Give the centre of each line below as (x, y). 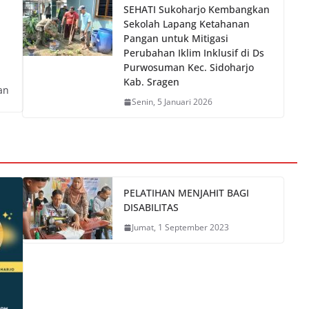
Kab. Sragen (151, 82)
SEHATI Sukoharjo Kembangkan (196, 9)
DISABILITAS (151, 207)
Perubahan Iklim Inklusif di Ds (193, 53)
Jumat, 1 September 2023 (180, 227)
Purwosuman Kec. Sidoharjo (188, 67)
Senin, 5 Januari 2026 (172, 102)
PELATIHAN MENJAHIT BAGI (186, 193)
